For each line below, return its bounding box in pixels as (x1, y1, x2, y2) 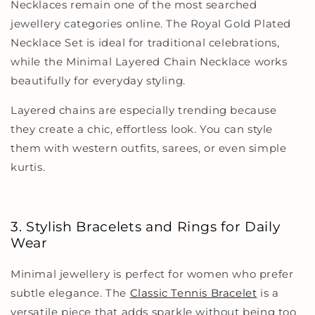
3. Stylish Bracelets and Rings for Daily (11, 219, 281, 236)
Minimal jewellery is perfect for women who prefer (11, 266, 294, 281)
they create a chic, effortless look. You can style (11, 122, 274, 136)
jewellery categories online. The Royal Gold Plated (11, 16, 292, 30)
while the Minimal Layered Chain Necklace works (11, 54, 288, 68)
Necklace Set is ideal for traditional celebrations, (11, 35, 280, 49)
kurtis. (11, 160, 46, 174)
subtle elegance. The (11, 285, 130, 300)
